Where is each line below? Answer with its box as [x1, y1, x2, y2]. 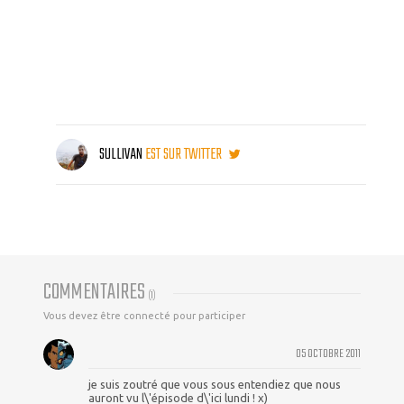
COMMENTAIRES [43, 275, 149, 311]
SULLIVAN [99, 142, 142, 168]
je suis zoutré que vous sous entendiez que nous [88, 378, 341, 391]
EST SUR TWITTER [145, 142, 225, 168]
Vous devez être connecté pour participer [43, 310, 245, 322]
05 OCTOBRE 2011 [296, 344, 361, 364]
